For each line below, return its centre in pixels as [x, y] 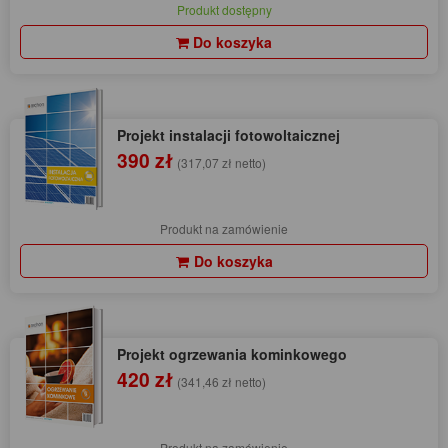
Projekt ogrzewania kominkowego [232, 354]
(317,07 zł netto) [221, 163]
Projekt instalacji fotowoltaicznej [228, 135]
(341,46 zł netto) [221, 382]
